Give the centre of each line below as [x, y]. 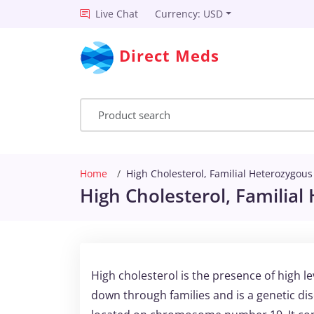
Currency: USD [189, 14]
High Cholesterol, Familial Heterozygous [219, 173]
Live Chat [117, 14]
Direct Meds [170, 56]
